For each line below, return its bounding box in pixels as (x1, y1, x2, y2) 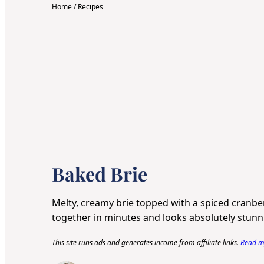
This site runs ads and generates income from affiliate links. (52, 237, 240, 247)
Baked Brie (52, 160, 147, 186)
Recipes (78, 2, 103, 12)
